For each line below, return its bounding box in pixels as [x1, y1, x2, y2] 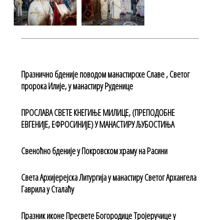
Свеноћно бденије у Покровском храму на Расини [21, 145, 167, 157]
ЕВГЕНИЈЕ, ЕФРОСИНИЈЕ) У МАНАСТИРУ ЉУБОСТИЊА [21, 118, 174, 131]
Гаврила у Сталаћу [21, 183, 74, 195]
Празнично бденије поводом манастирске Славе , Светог [21, 68, 190, 81]
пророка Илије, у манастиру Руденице [21, 80, 133, 92]
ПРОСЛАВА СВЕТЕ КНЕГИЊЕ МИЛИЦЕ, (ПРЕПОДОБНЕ [21, 107, 175, 119]
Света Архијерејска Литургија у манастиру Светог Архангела [21, 171, 196, 184]
